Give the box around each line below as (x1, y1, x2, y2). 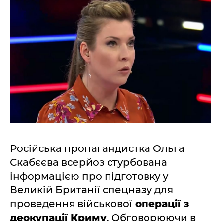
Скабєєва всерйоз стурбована (10, 156, 167, 168)
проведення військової (10, 198, 132, 210)
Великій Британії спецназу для (10, 184, 173, 196)
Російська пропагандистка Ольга (10, 143, 184, 154)
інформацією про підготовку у (10, 170, 168, 182)
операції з (132, 198, 189, 210)
